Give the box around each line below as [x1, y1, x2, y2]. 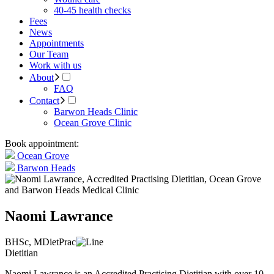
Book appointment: [5, 138, 79, 149]
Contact [29, 95, 59, 106]
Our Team [29, 49, 68, 59]
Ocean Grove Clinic [54, 117, 131, 128]
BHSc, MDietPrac [5, 236, 76, 247]
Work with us [29, 60, 81, 70]
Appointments [29, 38, 84, 48]
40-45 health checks [54, 5, 131, 15]
